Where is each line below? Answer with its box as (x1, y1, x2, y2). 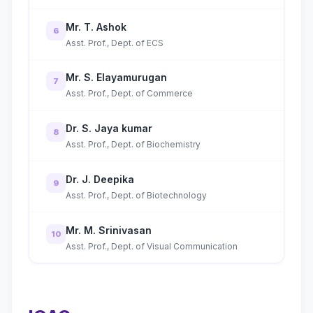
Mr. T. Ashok (66, 20, 126, 33)
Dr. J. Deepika (66, 173, 134, 185)
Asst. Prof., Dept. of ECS (66, 37, 163, 48)
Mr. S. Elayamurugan (66, 71, 167, 84)
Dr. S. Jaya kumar (66, 122, 152, 135)
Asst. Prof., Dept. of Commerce (66, 88, 193, 99)
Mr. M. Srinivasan (66, 224, 152, 236)
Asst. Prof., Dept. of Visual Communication (66, 240, 238, 252)
